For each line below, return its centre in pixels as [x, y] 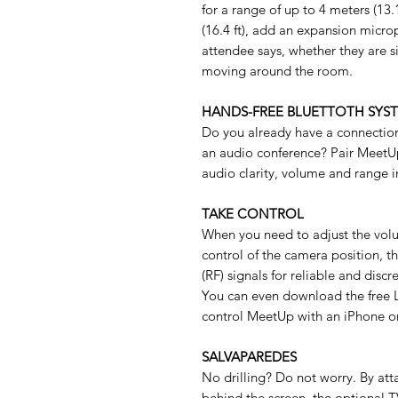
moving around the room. [277, 71]
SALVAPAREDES [249, 357]
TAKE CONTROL [253, 214]
